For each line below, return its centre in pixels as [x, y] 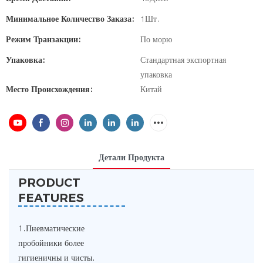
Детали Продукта [131, 158]
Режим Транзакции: [43, 40]
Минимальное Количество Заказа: [70, 19]
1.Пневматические [51, 228]
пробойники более [51, 243]
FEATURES [51, 198]
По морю [156, 40]
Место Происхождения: [49, 90]
